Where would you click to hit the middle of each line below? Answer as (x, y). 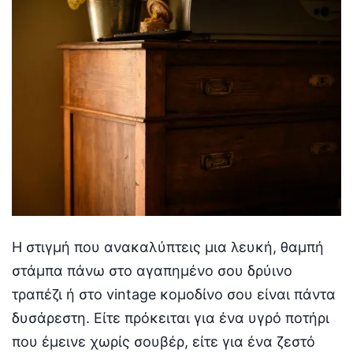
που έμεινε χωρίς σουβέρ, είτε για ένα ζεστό (163, 342)
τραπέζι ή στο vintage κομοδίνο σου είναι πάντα (174, 295)
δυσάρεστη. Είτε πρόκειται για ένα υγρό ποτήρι (171, 318)
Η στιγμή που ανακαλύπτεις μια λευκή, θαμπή (168, 247)
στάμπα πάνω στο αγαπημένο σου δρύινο (152, 271)
